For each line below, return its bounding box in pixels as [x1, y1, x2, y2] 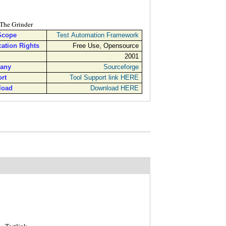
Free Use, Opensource [72, 42, 139, 50]
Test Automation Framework [56, 31, 139, 39]
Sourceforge [103, 63, 139, 71]
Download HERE [90, 84, 139, 92]
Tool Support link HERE [69, 74, 139, 82]
